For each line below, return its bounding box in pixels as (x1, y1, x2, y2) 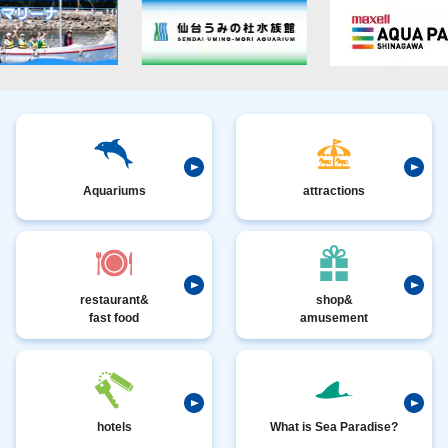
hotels (96, 420, 132, 435)
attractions (303, 183, 365, 198)
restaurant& (79, 293, 149, 308)
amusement (300, 311, 368, 326)
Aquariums (82, 183, 146, 198)
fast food (89, 311, 139, 326)
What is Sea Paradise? (270, 420, 398, 435)
